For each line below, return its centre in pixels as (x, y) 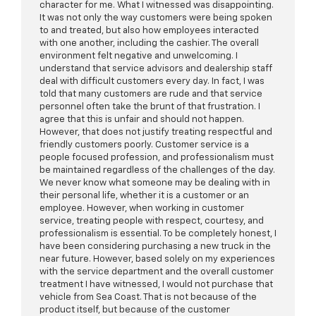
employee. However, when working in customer (142, 209)
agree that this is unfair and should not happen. (142, 120)
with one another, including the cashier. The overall (149, 44)
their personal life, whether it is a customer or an (144, 196)
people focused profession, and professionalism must (157, 158)
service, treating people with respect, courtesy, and (152, 221)
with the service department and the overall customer (157, 272)
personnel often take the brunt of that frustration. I (150, 107)
